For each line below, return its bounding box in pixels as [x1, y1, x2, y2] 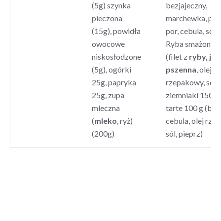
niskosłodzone [91, 51, 141, 61]
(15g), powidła [91, 26, 141, 36]
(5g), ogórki [91, 64, 131, 74]
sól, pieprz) [165, 128, 203, 138]
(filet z [165, 51, 189, 61]
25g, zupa [91, 90, 124, 100]
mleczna [91, 103, 120, 112]
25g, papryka [91, 77, 136, 87]
